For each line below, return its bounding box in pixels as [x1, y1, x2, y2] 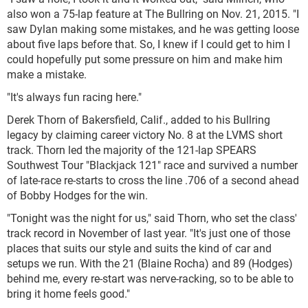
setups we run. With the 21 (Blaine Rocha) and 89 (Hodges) [7, 256, 293, 270]
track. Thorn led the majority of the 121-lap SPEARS [7, 142, 256, 157]
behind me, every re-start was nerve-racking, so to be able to [7, 271, 294, 285]
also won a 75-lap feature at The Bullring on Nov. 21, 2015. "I [7, 6, 299, 21]
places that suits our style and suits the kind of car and [7, 241, 272, 255]
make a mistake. [7, 67, 87, 81]
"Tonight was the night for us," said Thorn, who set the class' [7, 210, 297, 225]
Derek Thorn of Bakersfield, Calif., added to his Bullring [7, 112, 270, 126]
